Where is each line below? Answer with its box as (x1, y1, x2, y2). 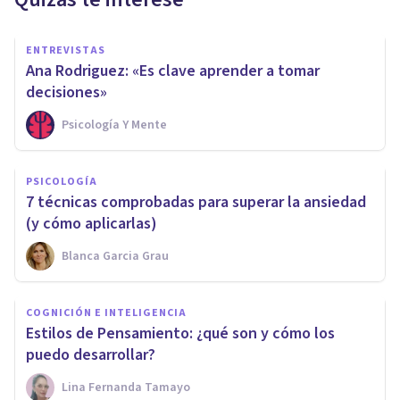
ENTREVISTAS (26, 42, 105, 58)
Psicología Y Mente (62, 115, 167, 134)
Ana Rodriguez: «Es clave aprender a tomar (26, 59, 320, 82)
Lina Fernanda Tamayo (62, 378, 190, 396)
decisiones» (26, 80, 107, 104)
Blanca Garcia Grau (62, 246, 169, 265)
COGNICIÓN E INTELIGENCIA (26, 304, 187, 321)
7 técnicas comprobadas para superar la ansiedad (26, 190, 366, 213)
